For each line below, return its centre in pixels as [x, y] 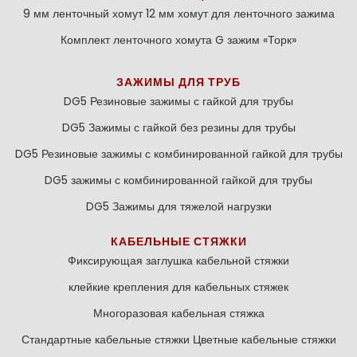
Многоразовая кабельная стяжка [178, 313]
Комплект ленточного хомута [136, 39]
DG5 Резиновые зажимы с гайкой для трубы [178, 101]
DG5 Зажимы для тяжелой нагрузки [178, 206]
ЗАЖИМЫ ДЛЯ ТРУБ [178, 82]
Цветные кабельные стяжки [264, 339]
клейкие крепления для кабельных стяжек [178, 286]
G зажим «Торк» [256, 39]
